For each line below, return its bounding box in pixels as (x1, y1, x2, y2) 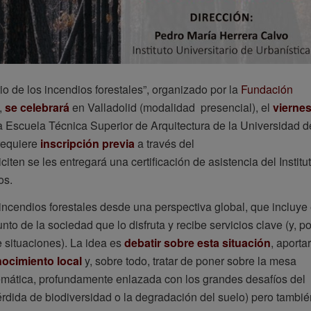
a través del (135, 135, 194, 151)
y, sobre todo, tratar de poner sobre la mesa (82, 253, 296, 269)
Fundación (241, 81, 293, 97)
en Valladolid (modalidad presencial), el (69, 99, 273, 115)
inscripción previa (40, 135, 135, 151)
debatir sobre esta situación (124, 235, 271, 251)
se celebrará (5, 99, 69, 115)
